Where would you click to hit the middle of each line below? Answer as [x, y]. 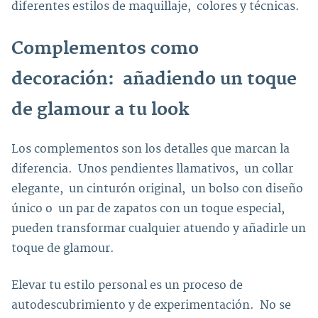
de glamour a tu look [100, 109]
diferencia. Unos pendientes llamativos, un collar [152, 169]
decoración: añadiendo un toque [154, 79]
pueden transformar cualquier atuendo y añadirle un [159, 228]
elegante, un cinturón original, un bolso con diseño [157, 188]
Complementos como [105, 48]
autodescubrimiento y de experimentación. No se [151, 305]
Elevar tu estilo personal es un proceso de [127, 285]
